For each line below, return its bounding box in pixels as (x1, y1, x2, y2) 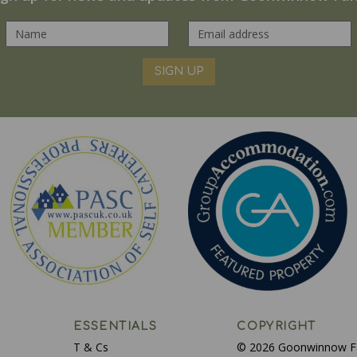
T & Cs (73, 339, 109, 355)
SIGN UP (154, 65, 203, 77)
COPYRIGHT (237, 320, 316, 332)
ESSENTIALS (73, 320, 158, 332)
